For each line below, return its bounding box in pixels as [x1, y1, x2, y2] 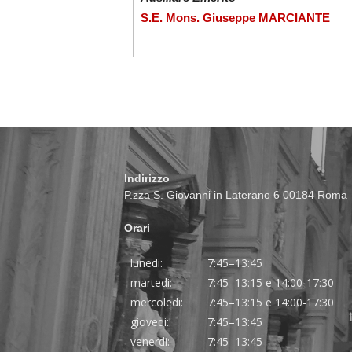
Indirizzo [124, 172, 170, 185]
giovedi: [130, 314, 170, 329]
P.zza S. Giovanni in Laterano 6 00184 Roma [124, 189, 348, 201]
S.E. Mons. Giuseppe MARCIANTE [140, 11, 330, 25]
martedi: [130, 275, 173, 290]
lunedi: [130, 255, 163, 270]
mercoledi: [130, 295, 184, 310]
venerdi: [130, 334, 170, 349]
